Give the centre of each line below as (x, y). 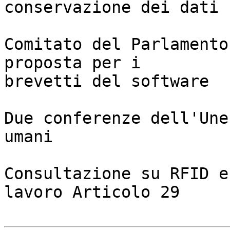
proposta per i (77, 63)
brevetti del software (107, 81)
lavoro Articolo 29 (92, 192)
